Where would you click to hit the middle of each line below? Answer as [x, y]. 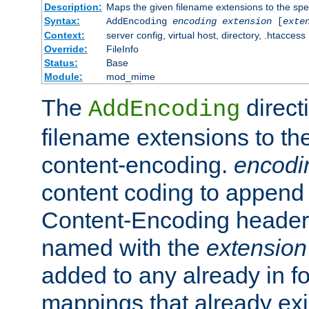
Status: [61, 62]
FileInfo [122, 49]
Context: [64, 35]
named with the [124, 247]
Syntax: [62, 20]
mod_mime [130, 76]
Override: [66, 49]
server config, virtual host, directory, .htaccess [206, 35]
